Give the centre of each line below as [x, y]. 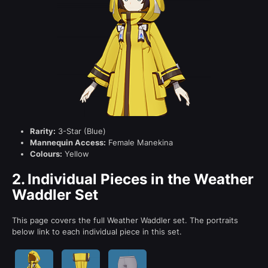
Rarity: [43, 131]
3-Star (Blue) [81, 131]
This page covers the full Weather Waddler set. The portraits [125, 220]
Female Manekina [139, 142]
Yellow [76, 153]
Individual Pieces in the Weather [141, 179]
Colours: [46, 153]
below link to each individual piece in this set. [97, 231]
